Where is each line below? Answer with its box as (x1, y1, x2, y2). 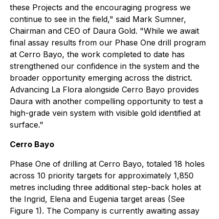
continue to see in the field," (10, 14, 116, 24)
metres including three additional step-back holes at (10, 182, 201, 192)
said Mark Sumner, (116, 14, 186, 24)
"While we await (140, 26, 199, 36)
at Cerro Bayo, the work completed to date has (10, 49, 185, 59)
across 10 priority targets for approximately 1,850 (10, 171, 194, 180)
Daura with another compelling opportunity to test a (10, 96, 203, 106)
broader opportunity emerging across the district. (10, 73, 192, 83)
